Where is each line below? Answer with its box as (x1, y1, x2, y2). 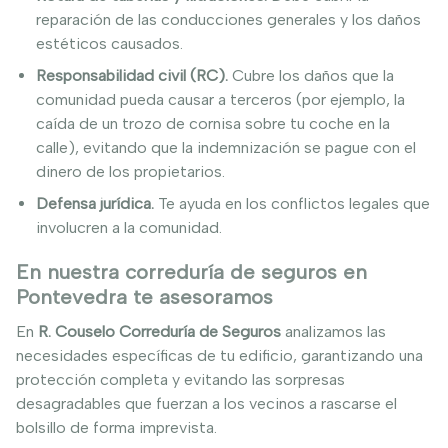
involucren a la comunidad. (36, 218, 222, 237)
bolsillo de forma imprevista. (16, 418, 217, 438)
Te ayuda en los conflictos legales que (154, 194, 430, 213)
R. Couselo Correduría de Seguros (38, 322, 281, 342)
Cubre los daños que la (232, 66, 394, 85)
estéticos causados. (36, 34, 183, 53)
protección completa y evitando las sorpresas (16, 370, 345, 390)
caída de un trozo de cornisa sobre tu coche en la (36, 114, 390, 133)
